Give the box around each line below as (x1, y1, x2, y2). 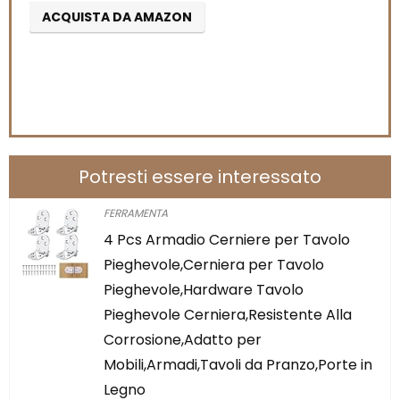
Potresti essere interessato (79, 163, 321, 189)
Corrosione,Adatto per (104, 329, 262, 350)
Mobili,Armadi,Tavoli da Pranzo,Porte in (104, 354, 372, 375)
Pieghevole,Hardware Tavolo (104, 279, 304, 300)
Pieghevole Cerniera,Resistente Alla (104, 304, 352, 325)
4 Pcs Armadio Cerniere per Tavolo (104, 229, 350, 250)
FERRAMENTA (104, 204, 168, 221)
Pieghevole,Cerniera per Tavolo (104, 254, 324, 275)
